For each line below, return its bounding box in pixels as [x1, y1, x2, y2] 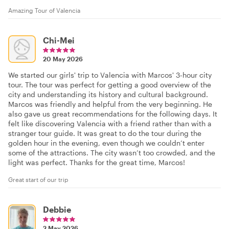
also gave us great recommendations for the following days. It [8, 109, 217, 119]
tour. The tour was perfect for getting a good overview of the [8, 80, 211, 89]
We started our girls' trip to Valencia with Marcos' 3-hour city [8, 71, 212, 80]
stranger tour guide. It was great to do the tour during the [8, 129, 201, 138]
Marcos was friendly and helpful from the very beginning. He [8, 100, 212, 109]
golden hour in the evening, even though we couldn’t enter [8, 139, 204, 148]
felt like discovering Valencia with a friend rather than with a [8, 119, 212, 128]
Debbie [43, 204, 71, 215]
